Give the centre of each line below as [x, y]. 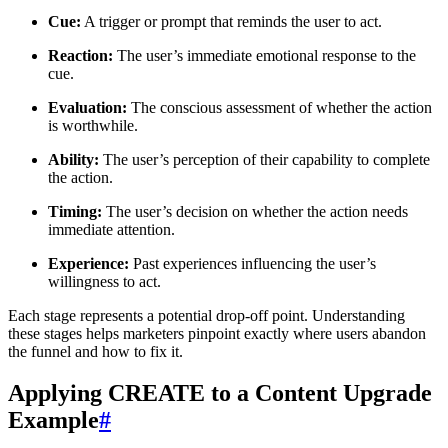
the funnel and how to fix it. [95, 351]
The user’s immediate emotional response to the [264, 55]
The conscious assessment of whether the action [279, 107]
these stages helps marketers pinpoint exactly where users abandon [217, 333]
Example [53, 420]
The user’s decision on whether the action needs [255, 211]
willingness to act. [104, 281]
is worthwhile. [93, 125]
